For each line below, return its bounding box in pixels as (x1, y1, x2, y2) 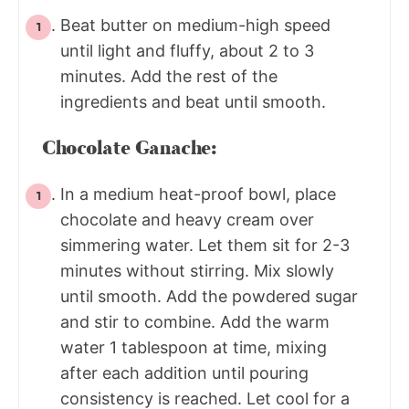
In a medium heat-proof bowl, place (60, 184, 336, 204)
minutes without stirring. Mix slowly (60, 261, 334, 281)
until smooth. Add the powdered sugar (60, 287, 358, 307)
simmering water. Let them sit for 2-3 (60, 236, 350, 256)
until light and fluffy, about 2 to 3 (60, 41, 314, 61)
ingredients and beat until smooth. (60, 92, 326, 112)
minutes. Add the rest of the (60, 67, 278, 87)
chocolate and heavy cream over (60, 210, 314, 230)
